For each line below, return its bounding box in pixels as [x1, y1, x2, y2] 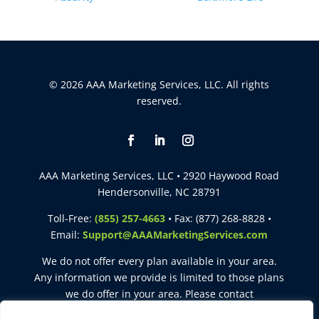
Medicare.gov [33, 303, 100, 317]
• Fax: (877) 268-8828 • [164, 211, 271, 225]
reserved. [137, 94, 182, 108]
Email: [51, 228, 83, 241]
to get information [196, 303, 286, 317]
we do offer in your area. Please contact [65, 287, 253, 300]
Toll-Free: [47, 211, 95, 225]
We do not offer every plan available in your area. [41, 254, 277, 268]
